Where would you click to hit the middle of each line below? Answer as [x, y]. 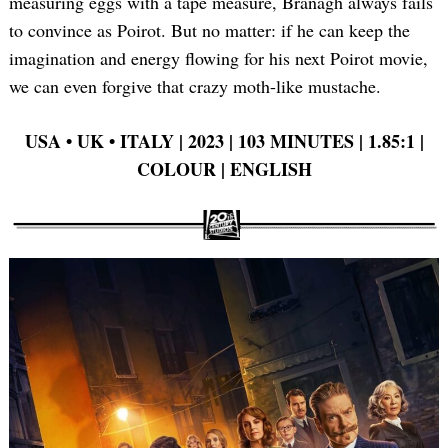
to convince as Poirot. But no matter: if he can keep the [209, 30]
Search [71, 116]
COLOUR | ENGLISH [224, 169]
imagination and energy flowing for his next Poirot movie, [218, 58]
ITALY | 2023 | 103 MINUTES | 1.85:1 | [271, 141]
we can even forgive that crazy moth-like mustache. [195, 86]
